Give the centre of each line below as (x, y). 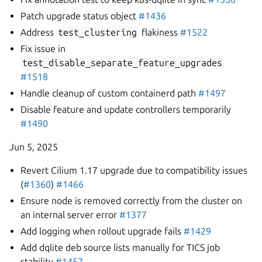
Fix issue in (43, 49)
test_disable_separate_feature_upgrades (123, 63)
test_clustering (98, 32)
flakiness (159, 32)
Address (39, 32)
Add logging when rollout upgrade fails (102, 231)
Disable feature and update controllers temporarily (126, 109)
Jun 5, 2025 (34, 147)
